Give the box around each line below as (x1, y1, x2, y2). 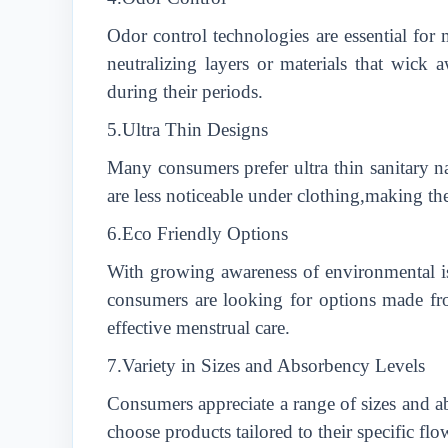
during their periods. (107, 81, 263, 102)
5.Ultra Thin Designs (107, 119, 268, 140)
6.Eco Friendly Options (107, 223, 288, 244)
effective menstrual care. (107, 317, 290, 338)
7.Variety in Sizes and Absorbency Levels (107, 355, 425, 376)
